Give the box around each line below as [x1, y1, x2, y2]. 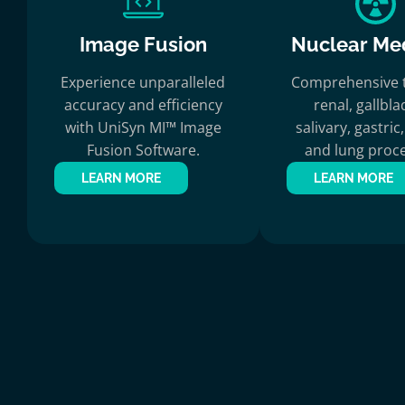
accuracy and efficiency [63, 95, 222, 115]
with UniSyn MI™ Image [64, 118, 221, 137]
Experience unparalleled [61, 72, 226, 92]
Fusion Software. [86, 140, 200, 160]
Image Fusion [79, 33, 207, 56]
